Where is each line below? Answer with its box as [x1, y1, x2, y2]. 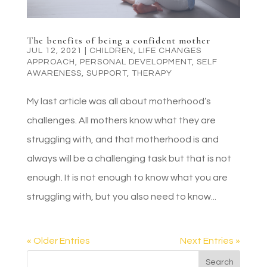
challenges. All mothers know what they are [26, 115, 216, 125]
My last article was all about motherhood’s [26, 96, 211, 106]
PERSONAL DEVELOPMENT [79, 57, 192, 66]
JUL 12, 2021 [26, 46, 82, 55]
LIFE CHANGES [138, 46, 201, 55]
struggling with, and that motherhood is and [26, 134, 219, 144]
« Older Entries [26, 235, 90, 246]
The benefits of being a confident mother [26, 34, 210, 46]
